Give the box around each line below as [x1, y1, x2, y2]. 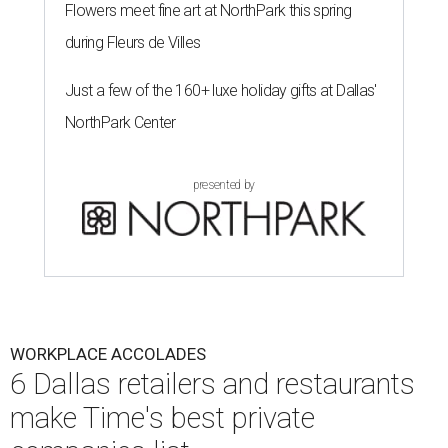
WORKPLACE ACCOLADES [10, 344, 206, 365]
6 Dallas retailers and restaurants [10, 367, 415, 402]
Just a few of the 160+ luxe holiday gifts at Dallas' [65, 81, 377, 101]
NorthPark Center [65, 113, 176, 133]
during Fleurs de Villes [65, 33, 201, 53]
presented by [193, 178, 255, 193]
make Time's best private [10, 401, 315, 436]
